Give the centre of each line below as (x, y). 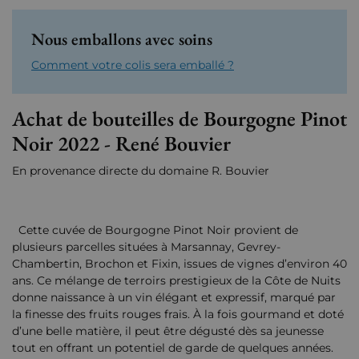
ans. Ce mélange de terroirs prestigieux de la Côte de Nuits (176, 281)
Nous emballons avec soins (122, 39)
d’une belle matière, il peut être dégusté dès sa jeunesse (168, 331)
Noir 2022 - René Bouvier (121, 144)
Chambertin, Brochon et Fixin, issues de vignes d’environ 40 (179, 264)
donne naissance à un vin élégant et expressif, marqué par (174, 298)
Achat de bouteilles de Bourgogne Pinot (179, 119)
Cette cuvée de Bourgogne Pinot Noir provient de (155, 230)
